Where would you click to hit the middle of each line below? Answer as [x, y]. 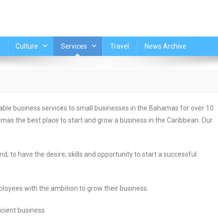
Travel [119, 46]
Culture [27, 46]
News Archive [165, 46]
